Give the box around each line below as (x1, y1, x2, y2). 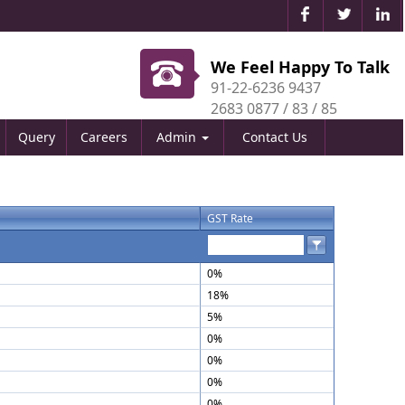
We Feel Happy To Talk (210, 56, 390, 78)
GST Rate (207, 211, 253, 226)
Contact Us (241, 128, 307, 146)
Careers (80, 128, 127, 146)
